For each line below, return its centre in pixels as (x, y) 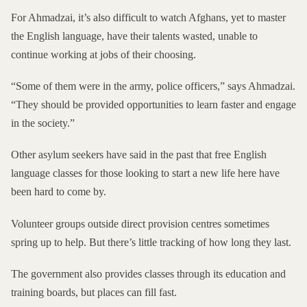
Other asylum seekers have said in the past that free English (139, 155)
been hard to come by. (59, 192)
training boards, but (54, 292)
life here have (250, 173)
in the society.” (43, 123)
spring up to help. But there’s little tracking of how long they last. (151, 242)
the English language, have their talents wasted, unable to (134, 36)
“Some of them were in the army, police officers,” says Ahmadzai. (153, 86)
